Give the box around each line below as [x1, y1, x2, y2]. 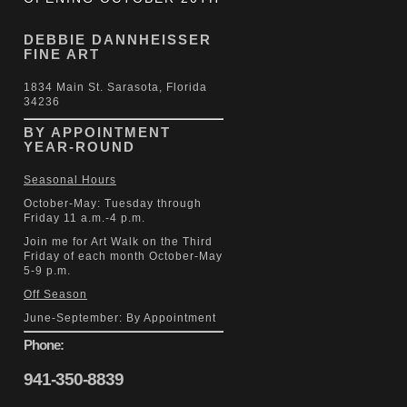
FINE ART [24, 45, 100, 62]
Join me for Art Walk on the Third [24, 234, 213, 248]
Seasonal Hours [24, 173, 116, 186]
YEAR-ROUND [24, 138, 135, 154]
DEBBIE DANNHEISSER [24, 31, 212, 47]
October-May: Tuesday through [24, 196, 202, 210]
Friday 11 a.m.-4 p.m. [24, 211, 145, 224]
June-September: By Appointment [24, 311, 216, 324]
